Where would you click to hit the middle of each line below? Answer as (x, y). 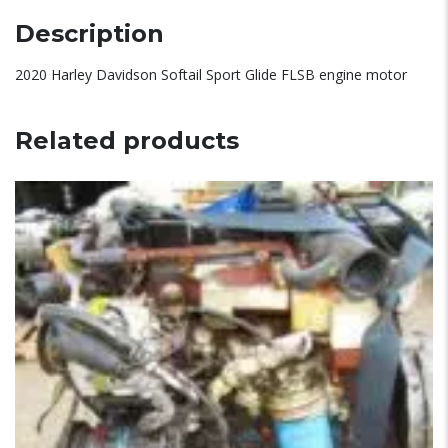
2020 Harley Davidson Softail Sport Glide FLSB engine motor (211, 74)
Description (89, 33)
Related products (127, 140)
